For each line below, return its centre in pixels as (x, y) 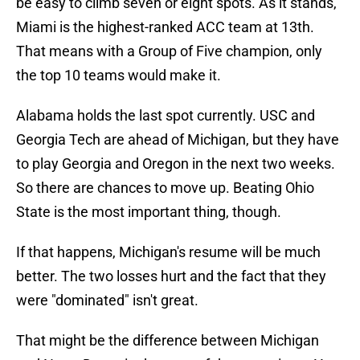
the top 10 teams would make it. (119, 76)
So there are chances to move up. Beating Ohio (165, 188)
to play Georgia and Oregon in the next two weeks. (176, 164)
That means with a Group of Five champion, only (169, 51)
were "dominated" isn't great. (107, 301)
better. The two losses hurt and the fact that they (171, 276)
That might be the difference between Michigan (168, 341)
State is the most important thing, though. (149, 212)
